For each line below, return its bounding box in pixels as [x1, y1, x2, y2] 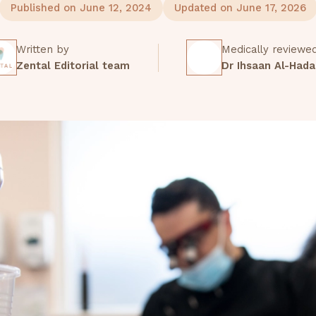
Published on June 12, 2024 [10, 1, 152, 15]
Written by [16, 42, 69, 56]
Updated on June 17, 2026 [174, 1, 306, 15]
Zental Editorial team [16, 59, 130, 72]
